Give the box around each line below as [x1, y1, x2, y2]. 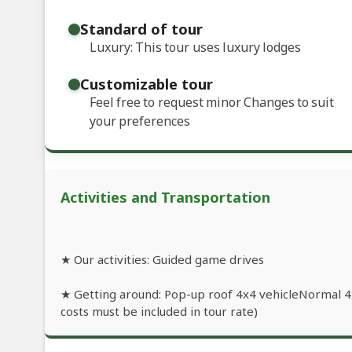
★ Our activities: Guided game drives [60, 251, 264, 268]
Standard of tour [80, 19, 203, 39]
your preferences [90, 112, 191, 130]
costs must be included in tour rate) [60, 303, 258, 320]
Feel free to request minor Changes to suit [90, 93, 335, 112]
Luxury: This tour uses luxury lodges [90, 38, 301, 57]
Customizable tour [80, 74, 213, 94]
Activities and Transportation [60, 188, 270, 207]
